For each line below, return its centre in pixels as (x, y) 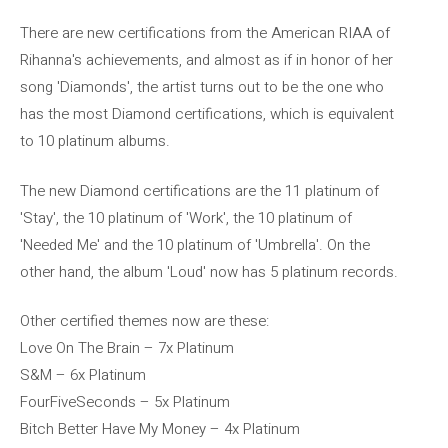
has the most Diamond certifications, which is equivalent (207, 114)
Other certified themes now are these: (144, 321)
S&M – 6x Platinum (83, 375)
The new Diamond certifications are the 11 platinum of (199, 190)
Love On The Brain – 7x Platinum (127, 348)
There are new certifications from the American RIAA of (205, 33)
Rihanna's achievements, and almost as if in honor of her (206, 60)
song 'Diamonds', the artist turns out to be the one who (202, 87)
